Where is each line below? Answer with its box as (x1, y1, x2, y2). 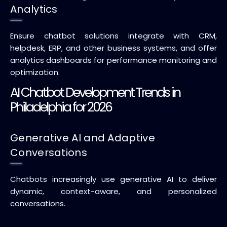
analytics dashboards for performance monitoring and (10, 55, 217, 65)
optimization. (10, 67, 60, 78)
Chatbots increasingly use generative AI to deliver (10, 174, 217, 184)
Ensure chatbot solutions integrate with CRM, (10, 30, 217, 41)
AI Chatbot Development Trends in (10, 84, 180, 101)
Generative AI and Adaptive (10, 131, 155, 145)
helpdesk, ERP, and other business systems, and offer (10, 43, 217, 53)
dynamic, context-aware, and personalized (10, 186, 217, 197)
